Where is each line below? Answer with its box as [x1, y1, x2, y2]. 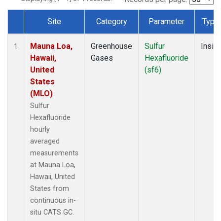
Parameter [148, 16, 184, 26]
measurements [30, 148, 78, 157]
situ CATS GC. [30, 208, 74, 217]
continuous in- [30, 196, 76, 205]
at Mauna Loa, [30, 160, 75, 169]
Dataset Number [15, 28, 72, 37]
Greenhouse [91, 41, 132, 51]
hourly [30, 125, 50, 134]
